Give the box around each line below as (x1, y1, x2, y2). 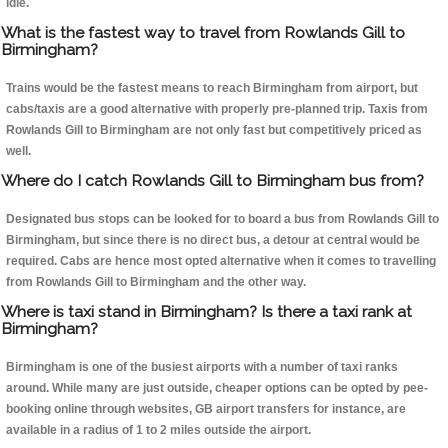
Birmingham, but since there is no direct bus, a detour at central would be (6, 233, 420, 248)
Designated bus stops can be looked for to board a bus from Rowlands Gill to (6, 212, 439, 227)
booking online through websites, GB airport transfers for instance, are (6, 402, 406, 417)
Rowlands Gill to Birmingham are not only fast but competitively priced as (6, 123, 422, 138)
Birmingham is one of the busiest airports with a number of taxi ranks (6, 360, 398, 375)
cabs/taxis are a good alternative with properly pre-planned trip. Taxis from (6, 102, 428, 117)
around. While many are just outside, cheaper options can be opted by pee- (6, 381, 428, 396)
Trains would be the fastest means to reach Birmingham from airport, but (6, 81, 418, 96)
